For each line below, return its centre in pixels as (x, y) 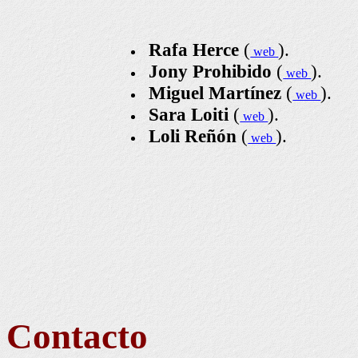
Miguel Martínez (215, 93)
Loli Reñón (193, 136)
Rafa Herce (194, 50)
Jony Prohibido (211, 71)
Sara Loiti (189, 114)
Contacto (77, 336)
